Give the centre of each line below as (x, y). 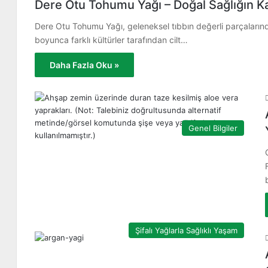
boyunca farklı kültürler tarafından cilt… (111, 40)
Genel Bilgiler (213, 128)
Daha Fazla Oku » (84, 65)
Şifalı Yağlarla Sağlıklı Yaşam (186, 230)
